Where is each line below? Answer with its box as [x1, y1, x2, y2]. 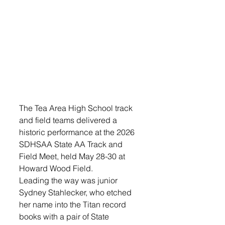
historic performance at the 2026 [19, 127, 137, 138]
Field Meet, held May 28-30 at [19, 151, 127, 162]
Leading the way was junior [19, 175, 120, 186]
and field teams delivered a [19, 115, 119, 126]
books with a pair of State [19, 211, 111, 222]
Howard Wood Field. [19, 163, 93, 174]
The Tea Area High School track [19, 103, 135, 114]
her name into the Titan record [19, 199, 128, 210]
